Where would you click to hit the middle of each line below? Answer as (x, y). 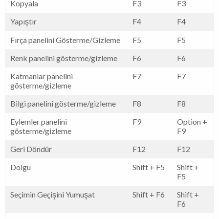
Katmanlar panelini (42, 76)
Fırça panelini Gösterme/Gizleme (65, 40)
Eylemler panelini (39, 121)
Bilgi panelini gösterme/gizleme (63, 103)
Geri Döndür (31, 149)
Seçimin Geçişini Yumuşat (53, 194)
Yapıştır (23, 21)
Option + (192, 121)
